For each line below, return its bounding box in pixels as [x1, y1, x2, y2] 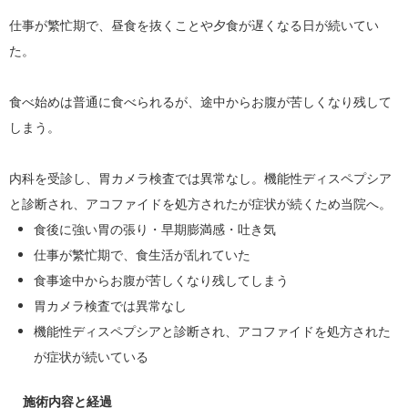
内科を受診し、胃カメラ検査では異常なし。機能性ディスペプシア [9, 169, 392, 188]
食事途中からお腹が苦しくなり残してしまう [34, 271, 289, 290]
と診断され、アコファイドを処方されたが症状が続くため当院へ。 [9, 195, 392, 213]
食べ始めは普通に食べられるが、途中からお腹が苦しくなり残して [9, 93, 392, 111]
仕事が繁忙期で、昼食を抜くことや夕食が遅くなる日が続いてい [9, 16, 379, 35]
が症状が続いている [34, 348, 148, 366]
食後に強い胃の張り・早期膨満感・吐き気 [34, 220, 276, 239]
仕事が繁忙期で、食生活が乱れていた [34, 246, 250, 264]
